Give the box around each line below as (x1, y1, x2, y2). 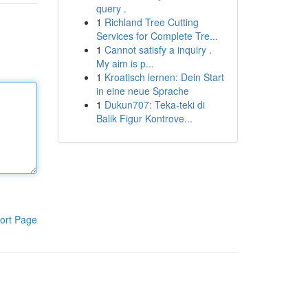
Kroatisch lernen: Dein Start (104, 70, 224, 84)
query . (96, 1, 126, 15)
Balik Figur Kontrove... (96, 111, 192, 125)
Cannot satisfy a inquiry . (104, 43, 212, 56)
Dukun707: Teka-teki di (104, 98, 205, 111)
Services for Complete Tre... (96, 29, 218, 43)
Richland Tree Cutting (104, 15, 199, 29)
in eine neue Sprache (96, 84, 189, 98)
